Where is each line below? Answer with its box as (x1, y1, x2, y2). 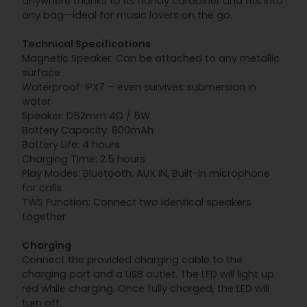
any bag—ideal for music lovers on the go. (22, 8, 232, 23)
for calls (22, 181, 62, 195)
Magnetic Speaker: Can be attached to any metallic (22, 51, 280, 66)
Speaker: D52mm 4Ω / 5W (22, 109, 150, 123)
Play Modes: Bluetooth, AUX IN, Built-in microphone (22, 167, 270, 181)
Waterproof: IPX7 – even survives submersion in (22, 80, 256, 95)
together (22, 210, 66, 224)
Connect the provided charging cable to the (22, 253, 243, 267)
